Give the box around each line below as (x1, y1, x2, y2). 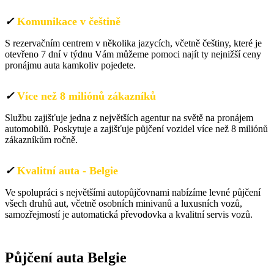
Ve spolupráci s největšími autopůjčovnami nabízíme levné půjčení (5, 187, 261, 198)
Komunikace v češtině (17, 15, 120, 28)
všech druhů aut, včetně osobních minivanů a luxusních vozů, (5, 198, 242, 209)
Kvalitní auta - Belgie (17, 165, 118, 177)
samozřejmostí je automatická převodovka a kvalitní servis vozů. (5, 209, 253, 220)
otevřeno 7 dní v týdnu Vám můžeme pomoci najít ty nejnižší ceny (5, 49, 261, 59)
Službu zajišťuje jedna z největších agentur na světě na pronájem (5, 113, 253, 123)
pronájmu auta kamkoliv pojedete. (5, 60, 136, 70)
